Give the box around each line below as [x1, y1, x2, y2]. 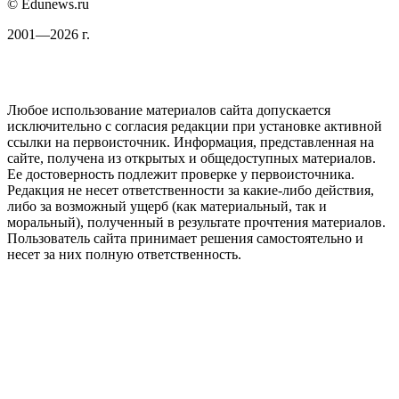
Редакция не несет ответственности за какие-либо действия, [7, 182, 374, 198]
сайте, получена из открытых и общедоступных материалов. [7, 150, 376, 166]
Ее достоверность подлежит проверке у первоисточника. [7, 166, 354, 182]
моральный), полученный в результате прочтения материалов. [7, 214, 386, 230]
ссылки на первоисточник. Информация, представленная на [7, 134, 374, 150]
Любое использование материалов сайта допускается [7, 102, 330, 118]
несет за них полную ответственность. [7, 246, 241, 262]
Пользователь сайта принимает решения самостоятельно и [7, 230, 363, 246]
